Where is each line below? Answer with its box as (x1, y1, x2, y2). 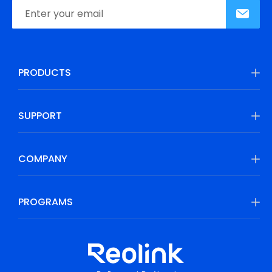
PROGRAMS (18, 194, 73, 209)
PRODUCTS (18, 65, 71, 80)
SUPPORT (18, 108, 62, 123)
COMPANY (18, 151, 67, 166)
